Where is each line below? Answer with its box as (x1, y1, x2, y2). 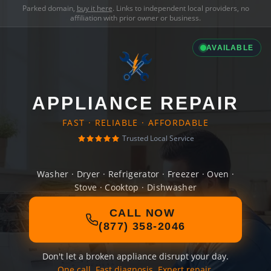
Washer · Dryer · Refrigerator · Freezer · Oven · (36, 168, 235, 180)
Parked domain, (22, 3, 77, 13)
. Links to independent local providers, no (112, 3, 249, 13)
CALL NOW (109, 207, 175, 219)
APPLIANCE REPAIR (32, 93, 239, 113)
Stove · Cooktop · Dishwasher (74, 181, 197, 193)
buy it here (76, 3, 113, 13)
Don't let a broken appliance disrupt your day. (42, 250, 229, 262)
